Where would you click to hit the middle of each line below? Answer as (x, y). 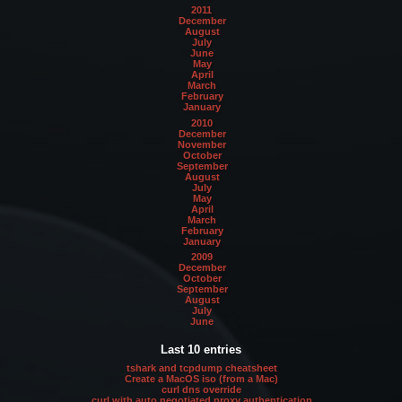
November (202, 144)
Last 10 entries (201, 350)
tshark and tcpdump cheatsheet (201, 368)
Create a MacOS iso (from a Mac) (202, 379)
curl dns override (202, 390)
